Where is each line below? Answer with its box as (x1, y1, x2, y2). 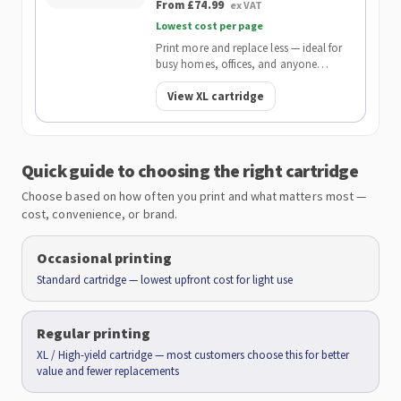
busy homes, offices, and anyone (156, 56, 317, 72)
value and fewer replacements (37, 363, 179, 379)
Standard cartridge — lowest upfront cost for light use (37, 272, 293, 287)
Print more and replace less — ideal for (156, 40, 343, 55)
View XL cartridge (167, 89, 264, 104)
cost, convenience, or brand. (21, 206, 177, 222)
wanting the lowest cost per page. (156, 73, 320, 88)
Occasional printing (37, 249, 172, 267)
